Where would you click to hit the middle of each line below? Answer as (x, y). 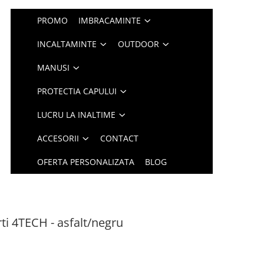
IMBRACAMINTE (110, 20)
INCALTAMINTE (67, 44)
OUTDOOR (139, 44)
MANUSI (54, 67)
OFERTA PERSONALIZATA (86, 162)
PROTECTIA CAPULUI (77, 91)
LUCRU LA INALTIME (77, 115)
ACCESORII (58, 138)
